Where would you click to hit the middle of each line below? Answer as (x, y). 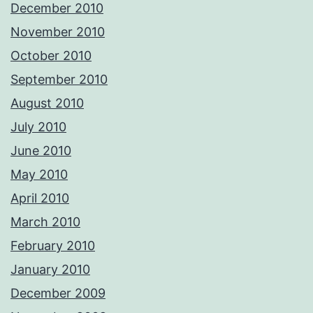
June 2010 (41, 151)
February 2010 (53, 246)
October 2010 (51, 56)
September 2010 (59, 80)
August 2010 (47, 103)
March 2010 (45, 222)
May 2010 (39, 175)
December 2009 (58, 293)
